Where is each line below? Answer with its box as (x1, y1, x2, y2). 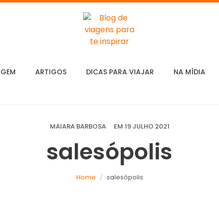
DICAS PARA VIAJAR (86, 67, 154, 77)
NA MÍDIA (173, 67, 205, 77)
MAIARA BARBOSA (49, 122, 106, 131)
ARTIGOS (35, 67, 66, 77)
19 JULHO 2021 (124, 122, 170, 131)
